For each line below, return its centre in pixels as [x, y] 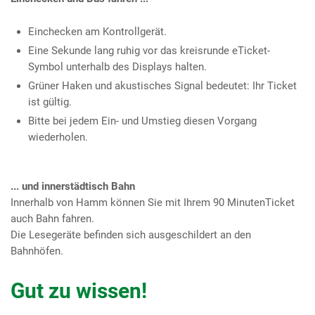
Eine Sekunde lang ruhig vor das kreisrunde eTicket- [149, 50]
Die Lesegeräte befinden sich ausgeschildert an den [131, 234]
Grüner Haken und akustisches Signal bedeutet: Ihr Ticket [162, 85]
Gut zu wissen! [79, 290]
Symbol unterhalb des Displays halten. [117, 66]
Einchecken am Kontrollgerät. [97, 31]
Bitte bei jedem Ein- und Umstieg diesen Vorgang [142, 121]
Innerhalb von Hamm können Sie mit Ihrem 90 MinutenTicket [153, 202]
